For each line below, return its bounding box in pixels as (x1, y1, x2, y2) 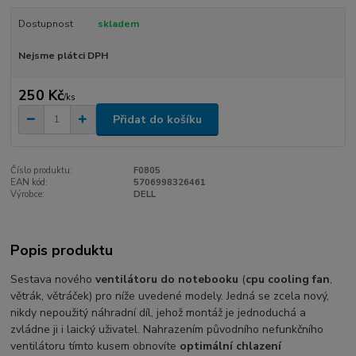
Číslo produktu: (10, 164, 73, 176)
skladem (97, 17, 139, 30)
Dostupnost (17, 17, 73, 30)
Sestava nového (10, 271, 96, 287)
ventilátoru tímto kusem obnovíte (10, 338, 180, 354)
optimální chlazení (180, 338, 282, 354)
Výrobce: (10, 188, 45, 200)
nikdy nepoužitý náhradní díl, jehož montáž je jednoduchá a (10, 304, 307, 320)
